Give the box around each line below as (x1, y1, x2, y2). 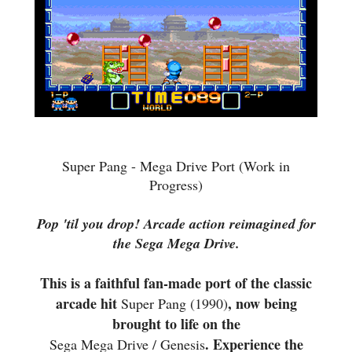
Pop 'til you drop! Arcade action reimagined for (36, 214, 316, 233)
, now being (227, 293, 297, 313)
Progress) (149, 175, 203, 194)
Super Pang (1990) (120, 294, 228, 313)
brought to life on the (112, 313, 240, 334)
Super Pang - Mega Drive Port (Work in (62, 156, 290, 175)
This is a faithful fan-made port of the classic (40, 273, 312, 293)
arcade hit (55, 293, 121, 313)
